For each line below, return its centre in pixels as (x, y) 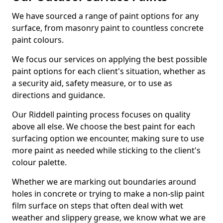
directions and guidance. (58, 95)
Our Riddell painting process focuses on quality (101, 114)
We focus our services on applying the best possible (110, 59)
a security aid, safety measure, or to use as (92, 83)
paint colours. (38, 40)
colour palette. (39, 162)
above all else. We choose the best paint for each (104, 126)
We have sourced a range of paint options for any (105, 16)
